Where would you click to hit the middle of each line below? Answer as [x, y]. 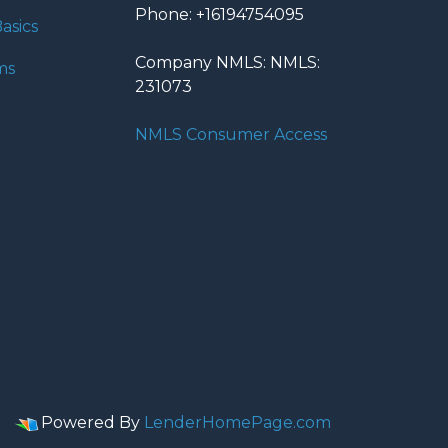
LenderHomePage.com [237, 422]
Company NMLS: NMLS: [227, 62]
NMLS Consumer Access [231, 134]
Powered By [90, 422]
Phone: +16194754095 [219, 14]
